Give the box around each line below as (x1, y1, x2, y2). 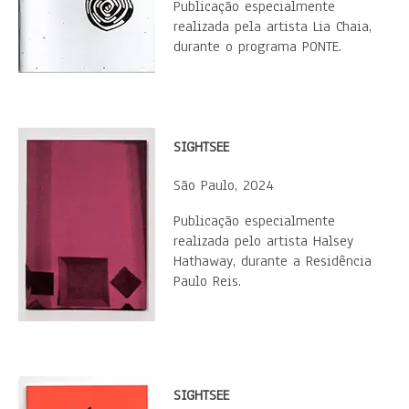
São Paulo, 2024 (173, 175, 274, 195)
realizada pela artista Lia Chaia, (173, 16, 372, 37)
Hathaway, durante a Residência (173, 251, 372, 271)
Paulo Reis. (173, 271, 241, 291)
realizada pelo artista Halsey (173, 231, 353, 251)
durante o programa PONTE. (173, 37, 341, 57)
